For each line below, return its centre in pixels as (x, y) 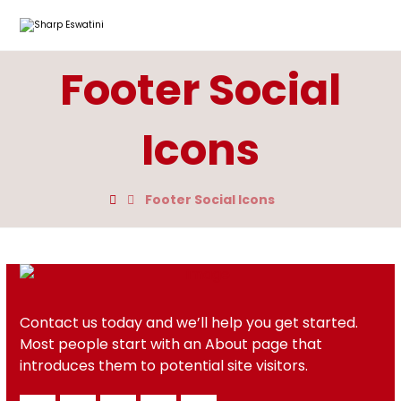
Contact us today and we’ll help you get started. (189, 323)
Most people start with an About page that (171, 344)
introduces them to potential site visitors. (164, 366)
